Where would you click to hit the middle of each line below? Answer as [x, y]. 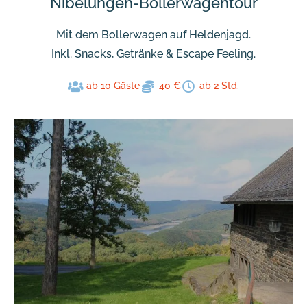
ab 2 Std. [220, 86]
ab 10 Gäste [113, 86]
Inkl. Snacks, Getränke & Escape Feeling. [153, 54]
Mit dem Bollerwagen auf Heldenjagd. [153, 35]
